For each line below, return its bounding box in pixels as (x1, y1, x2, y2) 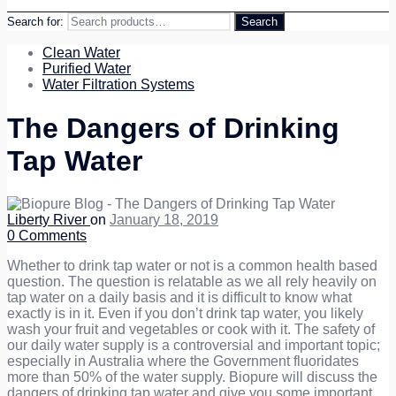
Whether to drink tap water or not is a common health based (7, 258, 377, 274)
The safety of (294, 322, 375, 338)
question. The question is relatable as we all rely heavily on (7, 274, 377, 290)
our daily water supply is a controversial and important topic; (7, 338, 380, 354)
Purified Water (42, 61, 131, 77)
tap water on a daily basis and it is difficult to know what (7, 290, 352, 306)
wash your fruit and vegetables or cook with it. (7, 322, 294, 338)
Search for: (7, 15, 64, 29)
